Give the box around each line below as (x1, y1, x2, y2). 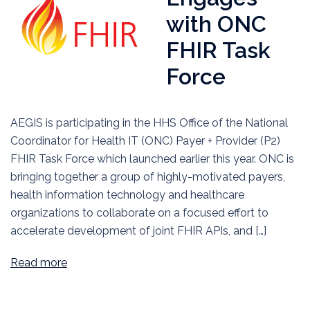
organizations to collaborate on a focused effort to (10, 206, 268, 219)
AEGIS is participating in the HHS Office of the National (10, 116, 288, 129)
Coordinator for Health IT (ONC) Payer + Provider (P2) (10, 134, 280, 147)
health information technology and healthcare (10, 188, 244, 201)
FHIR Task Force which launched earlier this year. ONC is (10, 152, 294, 165)
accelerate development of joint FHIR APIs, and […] (10, 224, 266, 237)
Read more (10, 256, 67, 269)
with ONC (166, 11, 266, 37)
